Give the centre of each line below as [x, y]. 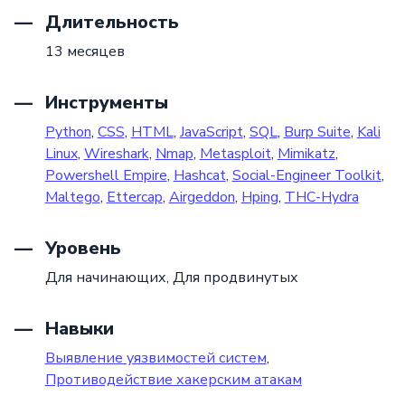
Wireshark [116, 153]
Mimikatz [306, 153]
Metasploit [235, 153]
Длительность [109, 22]
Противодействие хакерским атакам [173, 379]
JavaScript [211, 132]
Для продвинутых [235, 277]
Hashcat [199, 175]
